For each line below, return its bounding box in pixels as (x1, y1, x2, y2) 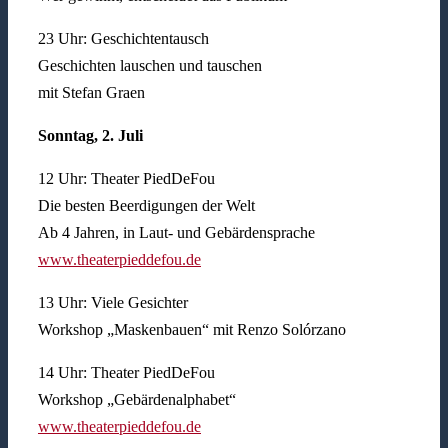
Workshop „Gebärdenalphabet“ (37, 391, 236, 409)
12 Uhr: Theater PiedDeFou (37, 170, 215, 188)
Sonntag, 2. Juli (37, 127, 143, 145)
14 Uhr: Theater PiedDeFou (37, 364, 215, 382)
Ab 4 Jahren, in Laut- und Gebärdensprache (37, 224, 315, 242)
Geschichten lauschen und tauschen (37, 57, 262, 75)
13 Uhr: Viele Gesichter (37, 294, 188, 312)
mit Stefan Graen (37, 84, 145, 102)
